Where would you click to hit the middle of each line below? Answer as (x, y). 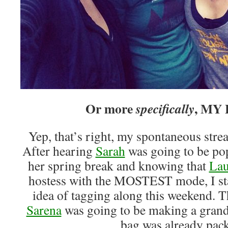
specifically (165, 108)
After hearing (59, 151)
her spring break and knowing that (118, 165)
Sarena (44, 210)
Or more (111, 108)
